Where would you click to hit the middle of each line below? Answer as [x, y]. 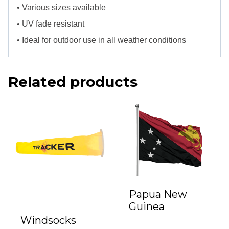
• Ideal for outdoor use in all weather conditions [101, 40]
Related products [73, 82]
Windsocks [48, 220]
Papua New [158, 194]
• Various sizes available [61, 7]
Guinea [147, 206]
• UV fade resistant [51, 24]
